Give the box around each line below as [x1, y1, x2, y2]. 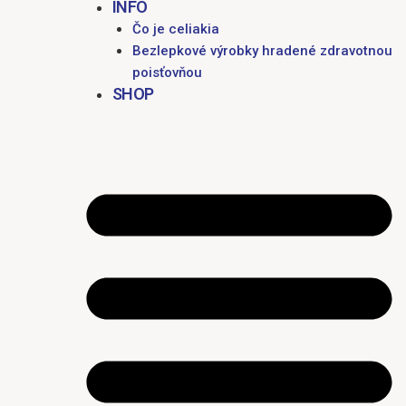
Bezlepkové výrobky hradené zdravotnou [131, 42, 392, 59]
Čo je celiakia [131, 20, 219, 37]
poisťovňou [131, 63, 202, 81]
